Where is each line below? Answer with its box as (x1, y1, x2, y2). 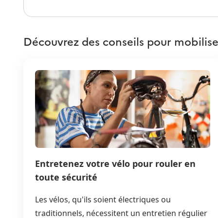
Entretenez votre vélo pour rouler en (35, 157, 196, 169)
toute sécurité (35, 171, 97, 183)
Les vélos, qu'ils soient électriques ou (35, 194, 171, 205)
